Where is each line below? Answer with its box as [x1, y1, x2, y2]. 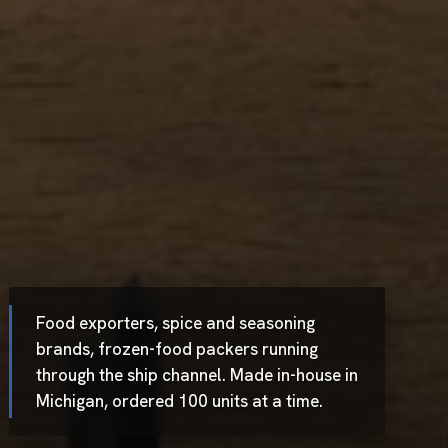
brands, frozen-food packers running [36, 337, 318, 360]
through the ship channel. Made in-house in [36, 363, 358, 386]
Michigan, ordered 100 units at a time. [36, 389, 323, 412]
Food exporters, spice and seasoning [36, 311, 315, 334]
